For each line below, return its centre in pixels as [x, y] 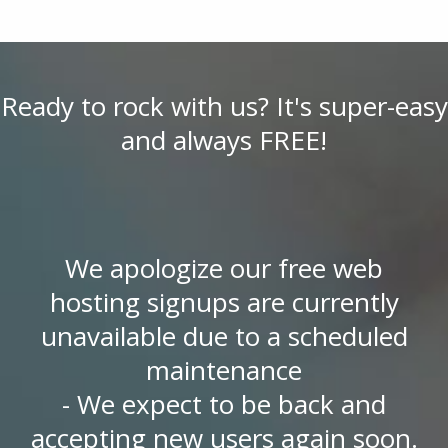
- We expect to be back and [224, 404]
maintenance [224, 370]
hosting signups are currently [224, 302]
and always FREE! [224, 140]
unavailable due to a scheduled [224, 336]
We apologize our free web [224, 268]
